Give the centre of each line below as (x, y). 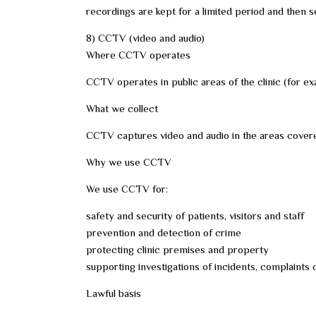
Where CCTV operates (138, 55)
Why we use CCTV (129, 162)
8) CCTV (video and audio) (145, 38)
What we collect (122, 108)
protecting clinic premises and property (177, 249)
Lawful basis (114, 293)
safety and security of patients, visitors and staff (195, 215)
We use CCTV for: (127, 189)
